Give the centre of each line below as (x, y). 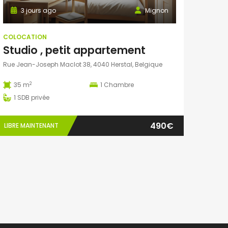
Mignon (157, 11)
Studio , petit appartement (74, 50)
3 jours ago (38, 11)
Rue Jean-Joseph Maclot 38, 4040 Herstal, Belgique (83, 65)
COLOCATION (25, 37)
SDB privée (33, 98)
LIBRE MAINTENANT (31, 126)
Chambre (119, 85)
